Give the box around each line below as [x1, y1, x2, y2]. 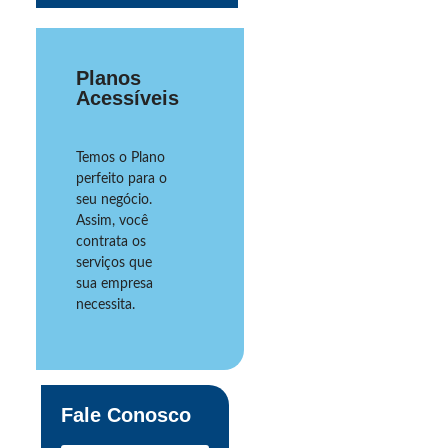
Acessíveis [76, 86, 179, 109]
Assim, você [76, 213, 148, 228]
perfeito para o [76, 171, 167, 186]
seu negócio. [76, 192, 152, 207]
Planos [76, 66, 141, 89]
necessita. [76, 297, 135, 312]
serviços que [76, 255, 152, 270]
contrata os [76, 234, 146, 249]
